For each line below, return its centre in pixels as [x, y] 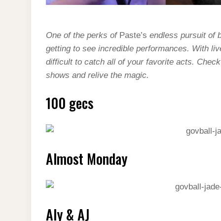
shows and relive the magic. [97, 75]
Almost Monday [87, 158]
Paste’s [133, 35]
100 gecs [70, 103]
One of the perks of [81, 35]
